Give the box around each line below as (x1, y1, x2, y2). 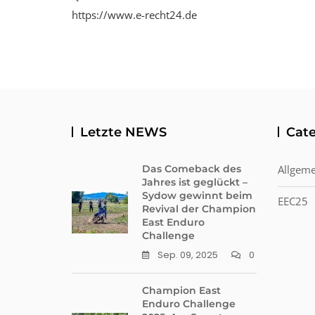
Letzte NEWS (80, 124, 167, 140)
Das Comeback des (142, 162, 241, 175)
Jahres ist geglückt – (142, 176, 247, 188)
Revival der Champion (142, 202, 256, 215)
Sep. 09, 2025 (157, 248, 218, 262)
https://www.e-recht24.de (72, 8, 197, 22)
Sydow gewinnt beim (142, 189, 252, 202)
